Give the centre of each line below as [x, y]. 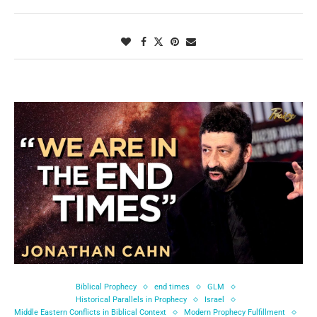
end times [172, 287]
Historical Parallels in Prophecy [131, 300]
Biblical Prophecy [106, 287]
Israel [214, 300]
